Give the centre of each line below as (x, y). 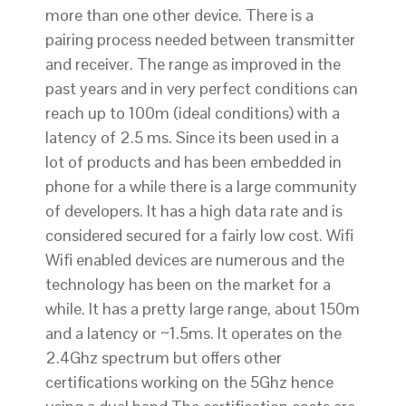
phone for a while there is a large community (201, 187)
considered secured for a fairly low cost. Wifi (199, 236)
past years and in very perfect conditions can (202, 89)
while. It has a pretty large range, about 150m (203, 309)
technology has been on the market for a (188, 285)
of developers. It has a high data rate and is (194, 211)
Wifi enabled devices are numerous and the (195, 260)
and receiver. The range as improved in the (193, 64)
